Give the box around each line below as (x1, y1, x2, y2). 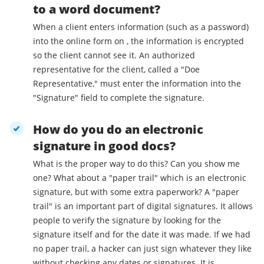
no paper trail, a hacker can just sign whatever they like (33, 243, 252, 255)
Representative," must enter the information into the (33, 78, 241, 90)
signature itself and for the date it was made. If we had (33, 229, 250, 240)
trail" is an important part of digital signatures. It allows (33, 200, 253, 212)
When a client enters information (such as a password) (33, 21, 249, 33)
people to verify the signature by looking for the (33, 214, 221, 226)
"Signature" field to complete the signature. (33, 92, 204, 104)
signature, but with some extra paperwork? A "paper (33, 186, 204, 198)
